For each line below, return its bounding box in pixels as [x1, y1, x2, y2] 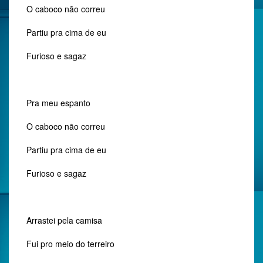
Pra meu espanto [26, 97, 90, 109]
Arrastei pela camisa [26, 214, 102, 226]
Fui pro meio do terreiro [26, 238, 114, 249]
